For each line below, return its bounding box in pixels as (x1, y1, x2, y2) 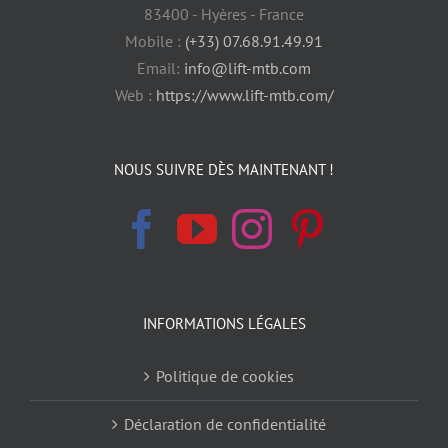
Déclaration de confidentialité (124, 413, 326, 434)
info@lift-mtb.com (184, 57, 311, 78)
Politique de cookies (156, 365, 294, 386)
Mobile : (125, 30, 185, 51)
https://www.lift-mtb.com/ (155, 84, 334, 105)
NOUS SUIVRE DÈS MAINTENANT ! (114, 159, 334, 179)
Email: (137, 57, 184, 78)
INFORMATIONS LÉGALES (142, 313, 306, 333)
